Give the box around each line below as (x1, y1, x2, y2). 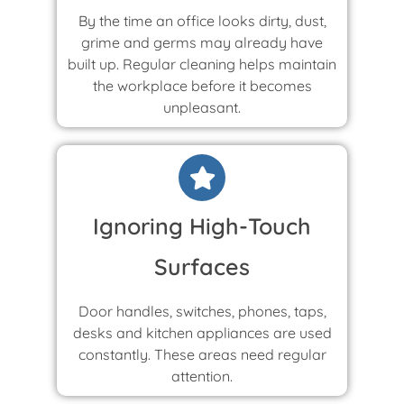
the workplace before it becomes (92, 76, 312, 95)
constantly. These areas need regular (78, 344, 326, 363)
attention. (171, 366, 233, 385)
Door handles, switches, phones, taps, (78, 301, 326, 320)
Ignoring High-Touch (93, 211, 311, 240)
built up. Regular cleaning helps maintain (68, 54, 336, 73)
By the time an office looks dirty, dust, (78, 11, 326, 30)
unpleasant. (163, 97, 241, 116)
